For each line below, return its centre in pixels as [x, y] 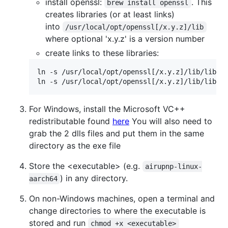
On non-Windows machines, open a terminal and [122, 198]
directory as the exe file [75, 145]
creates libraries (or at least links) [110, 14]
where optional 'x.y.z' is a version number [125, 38]
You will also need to [171, 121]
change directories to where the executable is [117, 210]
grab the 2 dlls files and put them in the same [117, 133]
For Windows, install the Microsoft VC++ [107, 109]
